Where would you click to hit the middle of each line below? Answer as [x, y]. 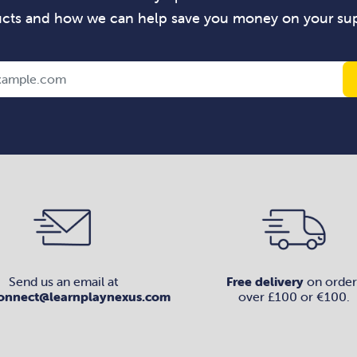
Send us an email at [63, 282]
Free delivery [265, 282]
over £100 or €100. [294, 297]
